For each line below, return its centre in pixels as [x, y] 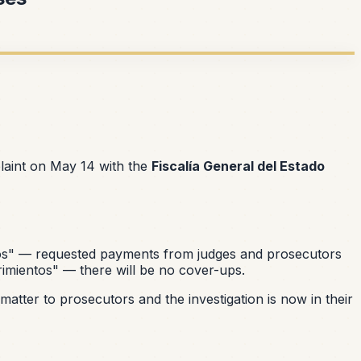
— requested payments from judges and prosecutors [178, 253]
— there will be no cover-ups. [152, 270]
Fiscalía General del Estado [239, 166]
